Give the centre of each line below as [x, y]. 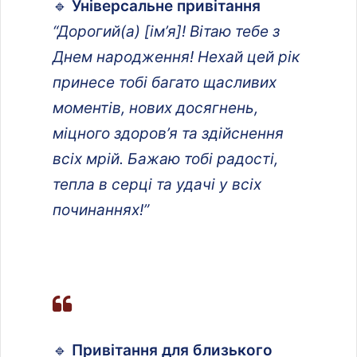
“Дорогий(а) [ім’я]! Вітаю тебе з [166, 31]
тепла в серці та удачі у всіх [157, 184]
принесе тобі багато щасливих [165, 82]
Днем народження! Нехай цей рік [176, 57]
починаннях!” [101, 210]
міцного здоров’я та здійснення [168, 133]
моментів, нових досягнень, [155, 108]
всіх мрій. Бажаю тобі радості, [165, 159]
